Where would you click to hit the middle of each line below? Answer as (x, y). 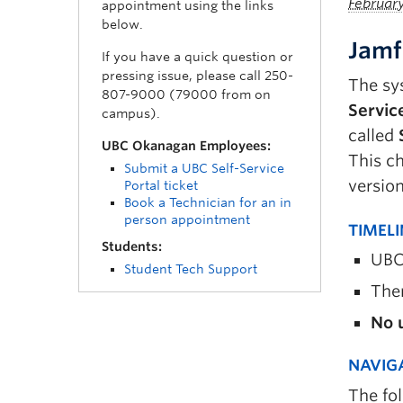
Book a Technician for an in (208, 202)
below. (122, 24)
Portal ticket (161, 185)
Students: (132, 246)
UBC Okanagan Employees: (186, 146)
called (373, 135)
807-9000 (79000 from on (186, 94)
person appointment (187, 219)
